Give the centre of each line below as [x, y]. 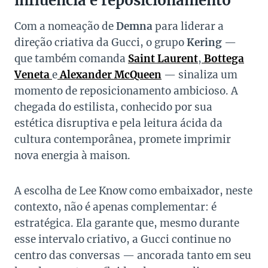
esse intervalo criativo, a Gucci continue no [123, 240]
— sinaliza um [200, 75]
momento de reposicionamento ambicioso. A [126, 91]
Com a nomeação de [65, 27]
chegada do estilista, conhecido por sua [113, 107]
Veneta [32, 75]
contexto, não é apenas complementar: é [115, 207]
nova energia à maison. [72, 156]
